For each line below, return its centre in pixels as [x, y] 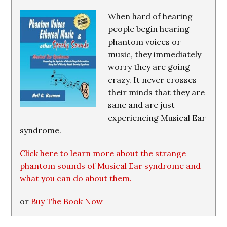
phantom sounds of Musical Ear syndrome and [110, 166]
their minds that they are [157, 92]
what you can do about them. [76, 178]
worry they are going [149, 67]
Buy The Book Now [67, 201]
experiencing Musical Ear [157, 118]
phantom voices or [145, 42]
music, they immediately [155, 54]
